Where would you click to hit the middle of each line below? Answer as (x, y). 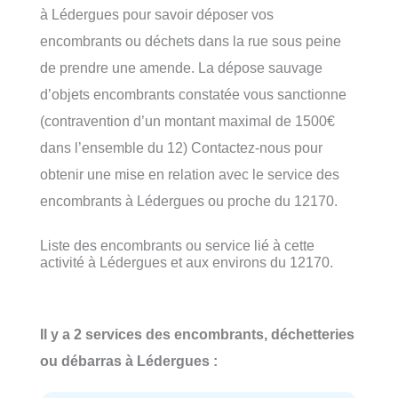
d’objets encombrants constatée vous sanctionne (193, 94)
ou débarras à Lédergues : (129, 361)
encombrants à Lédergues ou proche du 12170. (189, 200)
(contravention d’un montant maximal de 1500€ (187, 120)
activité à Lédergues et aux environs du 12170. (187, 262)
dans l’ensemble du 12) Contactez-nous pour (181, 147)
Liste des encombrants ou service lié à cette (177, 245)
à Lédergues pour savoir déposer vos (157, 14)
